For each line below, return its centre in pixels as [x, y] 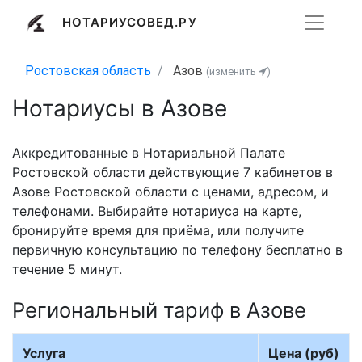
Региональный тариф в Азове [159, 310]
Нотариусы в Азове [120, 109]
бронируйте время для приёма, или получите [158, 231]
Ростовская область [88, 71]
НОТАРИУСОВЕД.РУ [129, 22]
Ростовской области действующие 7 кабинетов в [173, 173]
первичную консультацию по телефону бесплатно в [177, 250]
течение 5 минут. [67, 269]
